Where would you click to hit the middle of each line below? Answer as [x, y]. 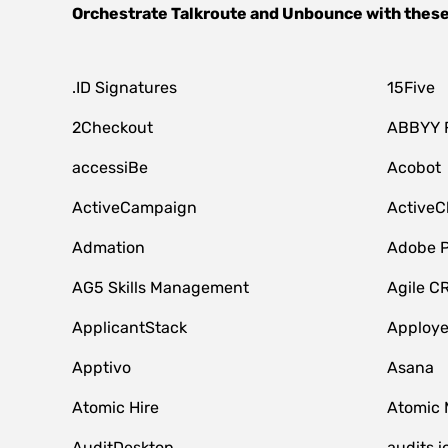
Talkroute [209, 13]
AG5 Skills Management [160, 287]
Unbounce [322, 13]
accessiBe [110, 167]
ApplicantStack [129, 327]
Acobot [413, 167]
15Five [410, 87]
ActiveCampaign [134, 207]
